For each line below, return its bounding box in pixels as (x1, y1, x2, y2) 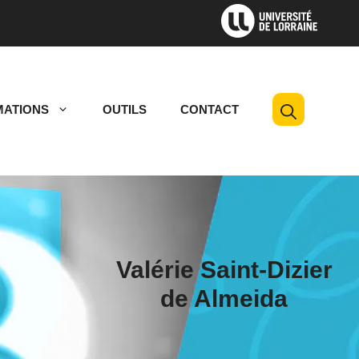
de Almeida (160, 285, 288, 313)
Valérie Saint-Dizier (115, 256, 333, 284)
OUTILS (102, 103, 147, 117)
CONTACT (179, 103, 239, 117)
